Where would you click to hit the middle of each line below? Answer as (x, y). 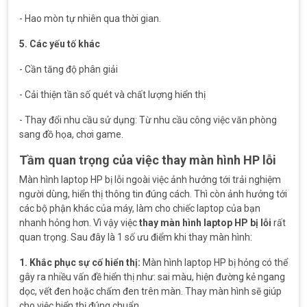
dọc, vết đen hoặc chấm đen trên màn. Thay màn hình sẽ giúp (150, 291)
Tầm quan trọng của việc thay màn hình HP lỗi (148, 160)
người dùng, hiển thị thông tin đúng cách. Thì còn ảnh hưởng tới (153, 194)
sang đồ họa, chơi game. (71, 134)
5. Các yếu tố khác (60, 44)
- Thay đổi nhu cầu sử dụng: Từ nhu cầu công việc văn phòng (148, 120)
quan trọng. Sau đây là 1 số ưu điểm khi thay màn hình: (136, 237)
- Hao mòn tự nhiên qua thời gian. (90, 19)
